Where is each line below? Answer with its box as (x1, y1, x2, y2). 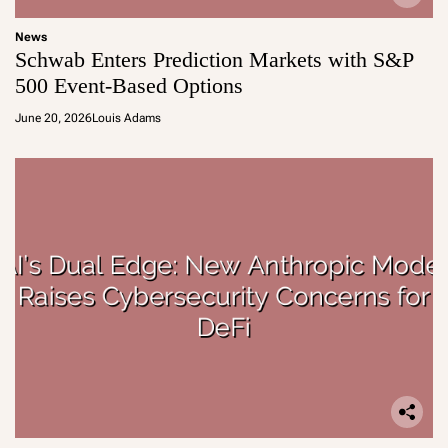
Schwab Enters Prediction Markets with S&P (15, 47, 414, 72)
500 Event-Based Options (15, 73, 243, 98)
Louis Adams (92, 111, 161, 125)
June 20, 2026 (15, 111, 92, 125)
